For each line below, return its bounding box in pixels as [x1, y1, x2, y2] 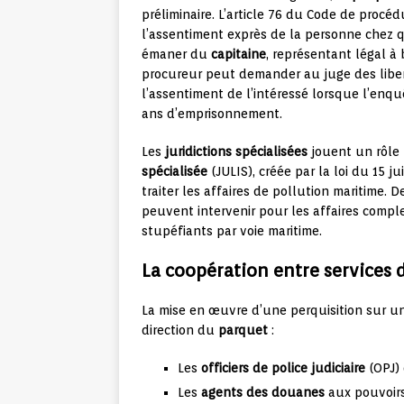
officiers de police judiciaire [201, 361, 365, 376]
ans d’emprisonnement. [142, 106, 282, 122]
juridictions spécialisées [165, 144, 308, 160]
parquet [218, 323, 268, 338]
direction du [142, 323, 218, 338]
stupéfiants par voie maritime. [142, 224, 322, 239]
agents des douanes [201, 385, 325, 400]
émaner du [142, 47, 211, 62]
